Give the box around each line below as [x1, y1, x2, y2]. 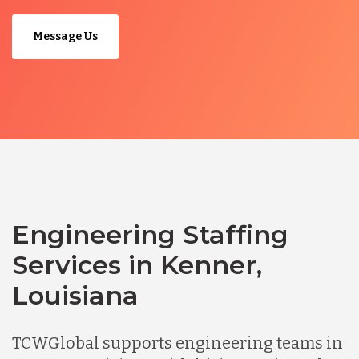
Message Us [33, 29, 98, 43]
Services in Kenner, [12, 248, 262, 280]
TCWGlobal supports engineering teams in [12, 333, 343, 353]
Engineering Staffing [12, 218, 288, 250]
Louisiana [12, 279, 139, 311]
